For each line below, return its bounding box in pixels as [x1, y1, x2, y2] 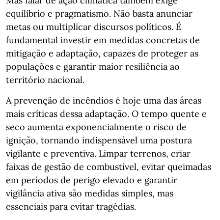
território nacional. [6, 74, 84, 85]
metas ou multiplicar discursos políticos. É [6, 21, 181, 32]
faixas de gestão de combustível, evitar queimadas [6, 161, 211, 172]
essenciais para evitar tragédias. [6, 201, 136, 212]
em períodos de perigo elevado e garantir [6, 174, 177, 186]
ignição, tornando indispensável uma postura [6, 135, 192, 146]
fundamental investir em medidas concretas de [6, 34, 200, 46]
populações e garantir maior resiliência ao [6, 61, 180, 72]
